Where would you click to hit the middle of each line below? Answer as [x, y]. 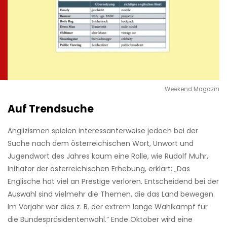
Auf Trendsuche [51, 109]
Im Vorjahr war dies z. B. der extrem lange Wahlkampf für [108, 207]
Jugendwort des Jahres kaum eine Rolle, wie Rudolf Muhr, [108, 156]
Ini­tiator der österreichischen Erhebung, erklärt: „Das [99, 169]
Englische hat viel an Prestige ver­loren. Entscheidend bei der [113, 182]
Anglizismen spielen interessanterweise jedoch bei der [103, 131]
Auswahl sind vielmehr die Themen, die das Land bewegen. [111, 194]
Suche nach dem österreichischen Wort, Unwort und [101, 144]
